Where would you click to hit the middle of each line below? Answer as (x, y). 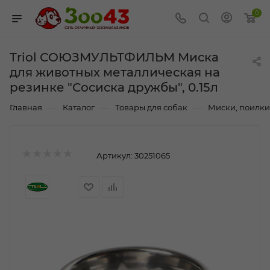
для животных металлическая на (115, 73)
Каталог (79, 108)
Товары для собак (151, 108)
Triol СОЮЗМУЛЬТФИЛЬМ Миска (114, 58)
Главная (26, 108)
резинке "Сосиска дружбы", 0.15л (114, 88)
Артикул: (115, 155)
